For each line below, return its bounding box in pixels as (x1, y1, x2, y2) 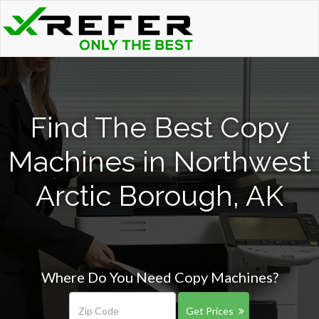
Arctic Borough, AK (36, 179, 283, 212)
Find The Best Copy (29, 110, 290, 144)
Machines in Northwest (8, 145, 311, 178)
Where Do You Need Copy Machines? (41, 268, 278, 286)
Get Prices (185, 305, 234, 317)
